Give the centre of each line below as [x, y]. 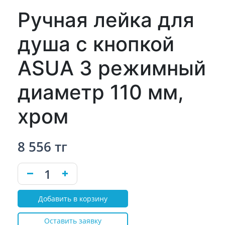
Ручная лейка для [106, 20]
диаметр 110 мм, [101, 92]
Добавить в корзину [73, 199]
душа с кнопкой [96, 44]
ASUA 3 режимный [112, 68]
